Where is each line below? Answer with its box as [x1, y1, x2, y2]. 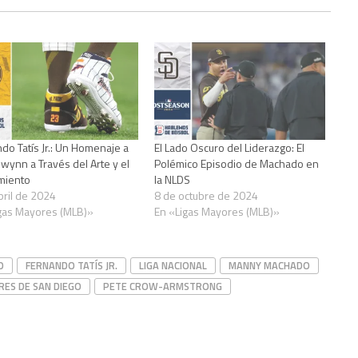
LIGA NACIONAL [139, 257, 207, 274]
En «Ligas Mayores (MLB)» [154, 203, 280, 221]
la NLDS [154, 171, 191, 189]
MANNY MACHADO [229, 257, 310, 274]
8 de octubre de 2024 [154, 187, 259, 205]
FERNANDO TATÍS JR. [26, 257, 117, 274]
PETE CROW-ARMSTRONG [103, 278, 222, 295]
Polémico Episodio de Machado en [154, 155, 320, 173]
